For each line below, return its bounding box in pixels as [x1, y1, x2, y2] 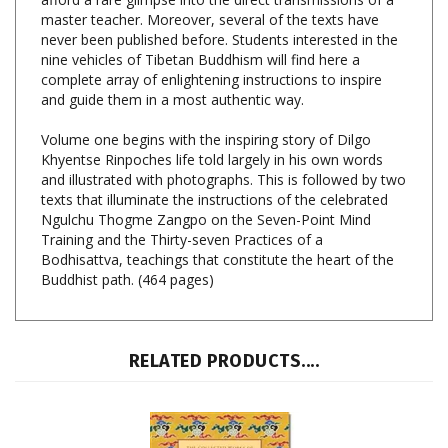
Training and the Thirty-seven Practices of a [41, 197, 323, 217]
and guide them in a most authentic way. [41, 57, 304, 77]
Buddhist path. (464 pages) [41, 237, 214, 257]
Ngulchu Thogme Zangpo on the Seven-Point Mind [41, 177, 371, 197]
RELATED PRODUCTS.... [128, 317, 320, 340]
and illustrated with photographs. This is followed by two [41, 137, 406, 157]
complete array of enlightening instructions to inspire [41, 37, 382, 57]
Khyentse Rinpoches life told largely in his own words [41, 117, 383, 137]
